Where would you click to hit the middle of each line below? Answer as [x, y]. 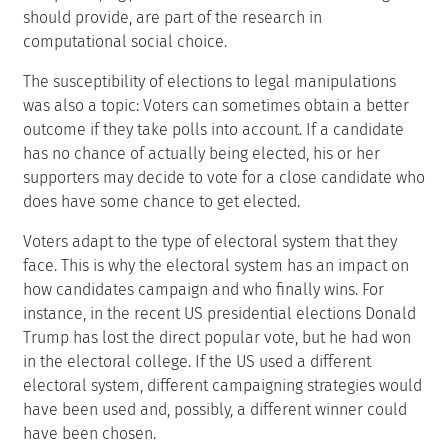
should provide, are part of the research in [172, 17]
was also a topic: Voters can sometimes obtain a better [216, 105]
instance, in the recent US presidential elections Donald [219, 313]
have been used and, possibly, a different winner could [215, 409]
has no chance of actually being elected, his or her [201, 153]
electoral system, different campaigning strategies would [222, 385]
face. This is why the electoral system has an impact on [216, 265]
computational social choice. [125, 41]
